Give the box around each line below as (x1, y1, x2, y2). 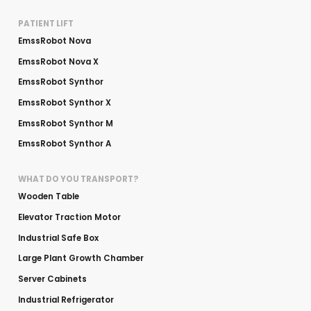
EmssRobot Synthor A (18, 138, 111, 150)
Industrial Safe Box (18, 232, 99, 244)
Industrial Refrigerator (18, 294, 114, 305)
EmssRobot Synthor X (18, 97, 111, 109)
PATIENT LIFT (18, 18, 74, 30)
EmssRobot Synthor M (18, 117, 113, 129)
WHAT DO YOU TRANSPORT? (18, 174, 139, 185)
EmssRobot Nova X (18, 56, 99, 67)
